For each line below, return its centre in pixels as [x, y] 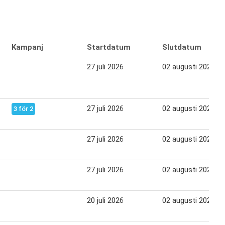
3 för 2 [23, 109]
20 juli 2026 [105, 201]
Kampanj [27, 47]
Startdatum [109, 47]
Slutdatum [182, 47]
